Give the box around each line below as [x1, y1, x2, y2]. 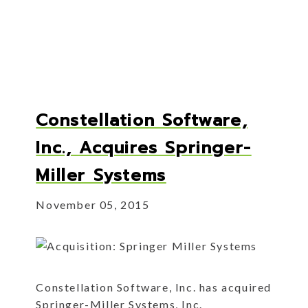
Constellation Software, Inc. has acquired [36, 280, 272, 294]
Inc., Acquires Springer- [36, 135, 252, 161]
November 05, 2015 [36, 198, 150, 212]
